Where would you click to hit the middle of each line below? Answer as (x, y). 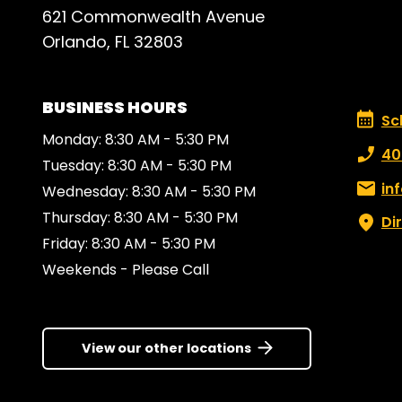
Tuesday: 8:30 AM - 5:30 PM (137, 166)
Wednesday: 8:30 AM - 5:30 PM (149, 192)
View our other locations (166, 348)
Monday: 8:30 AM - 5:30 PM (135, 140)
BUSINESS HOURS (115, 108)
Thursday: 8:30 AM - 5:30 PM (140, 218)
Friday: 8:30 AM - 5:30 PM (129, 244)
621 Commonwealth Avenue (153, 17)
